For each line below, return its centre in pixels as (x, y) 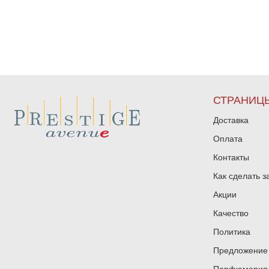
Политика (231, 232)
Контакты (231, 157)
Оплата (228, 139)
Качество (231, 213)
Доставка (231, 120)
